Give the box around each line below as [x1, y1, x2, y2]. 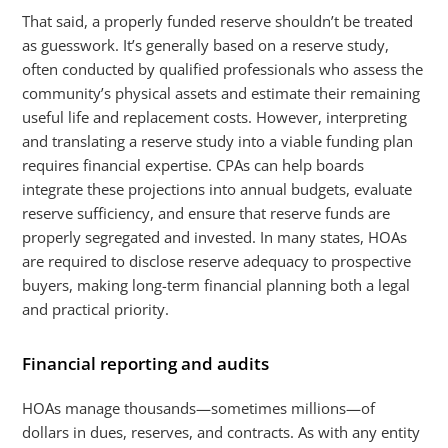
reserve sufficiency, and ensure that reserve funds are [22, 203, 391, 223]
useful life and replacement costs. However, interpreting [22, 107, 408, 127]
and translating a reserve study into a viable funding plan [22, 131, 414, 151]
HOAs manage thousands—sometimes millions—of [22, 398, 376, 418]
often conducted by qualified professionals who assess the [22, 59, 424, 79]
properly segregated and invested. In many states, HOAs [22, 227, 408, 247]
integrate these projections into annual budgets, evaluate [22, 179, 413, 199]
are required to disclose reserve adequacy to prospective [22, 251, 412, 271]
